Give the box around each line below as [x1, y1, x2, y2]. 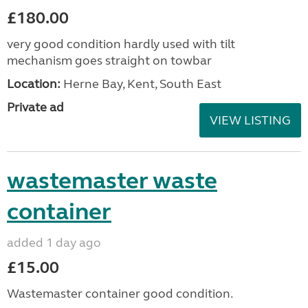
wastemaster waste [7, 166, 217, 195]
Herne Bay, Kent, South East [60, 76, 221, 91]
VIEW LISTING [210, 113, 291, 128]
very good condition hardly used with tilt [7, 36, 235, 52]
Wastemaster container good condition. [7, 286, 233, 301]
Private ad [7, 100, 64, 115]
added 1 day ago [7, 235, 101, 250]
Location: [7, 76, 60, 91]
